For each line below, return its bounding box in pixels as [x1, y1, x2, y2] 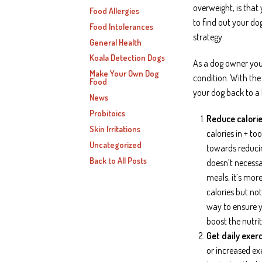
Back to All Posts [89, 154, 147, 166]
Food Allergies [89, 5, 140, 16]
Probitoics [89, 108, 126, 118]
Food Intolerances [89, 20, 154, 32]
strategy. [193, 31, 225, 43]
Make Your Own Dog [89, 68, 160, 79]
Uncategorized [89, 139, 142, 150]
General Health [89, 36, 142, 47]
